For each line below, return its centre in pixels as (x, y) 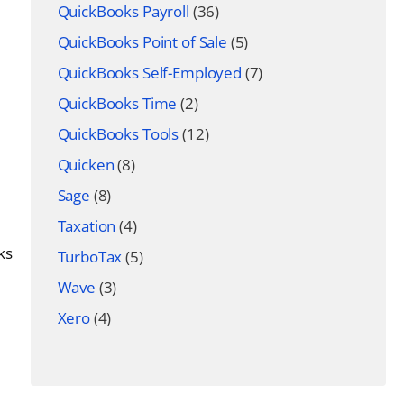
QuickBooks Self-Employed (149, 73)
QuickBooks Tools (118, 134)
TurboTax (90, 257)
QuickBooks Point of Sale (142, 42)
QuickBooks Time (117, 103)
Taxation (87, 226)
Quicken (86, 165)
